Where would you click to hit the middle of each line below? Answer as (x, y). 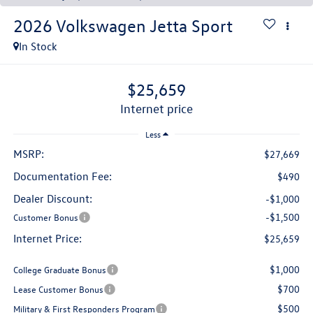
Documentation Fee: (62, 176)
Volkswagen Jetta (121, 26)
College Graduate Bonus (59, 270)
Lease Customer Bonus (58, 289)
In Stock (38, 46)
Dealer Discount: (52, 199)
